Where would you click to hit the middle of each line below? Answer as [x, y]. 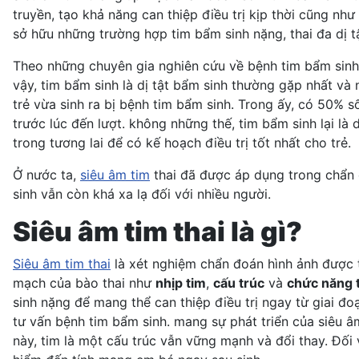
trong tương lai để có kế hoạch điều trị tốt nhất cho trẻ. [182, 142]
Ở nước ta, [46, 174]
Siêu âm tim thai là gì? [157, 231]
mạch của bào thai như [84, 282]
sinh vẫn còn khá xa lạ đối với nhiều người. [142, 194]
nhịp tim [181, 282]
